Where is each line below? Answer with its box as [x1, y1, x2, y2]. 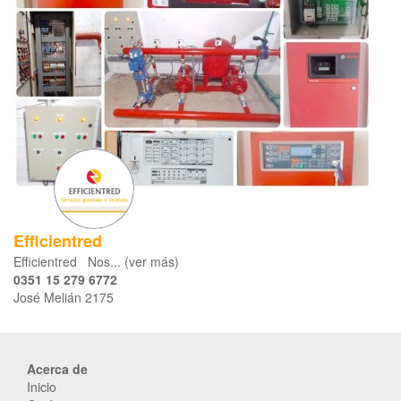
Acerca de [27, 360, 88, 379]
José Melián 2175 [13, 288, 114, 307]
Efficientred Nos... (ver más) [13, 252, 179, 271]
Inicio [27, 378, 56, 397]
